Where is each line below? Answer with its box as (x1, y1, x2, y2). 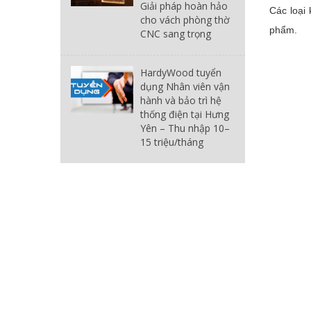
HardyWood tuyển (140, 65, 221, 79)
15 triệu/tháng (140, 135, 203, 149)
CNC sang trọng (140, 26, 211, 40)
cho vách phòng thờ (140, 12, 230, 26)
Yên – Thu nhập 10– (140, 121, 230, 135)
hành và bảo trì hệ (140, 93, 221, 107)
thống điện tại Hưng (140, 107, 229, 121)
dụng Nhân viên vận (140, 79, 230, 93)
